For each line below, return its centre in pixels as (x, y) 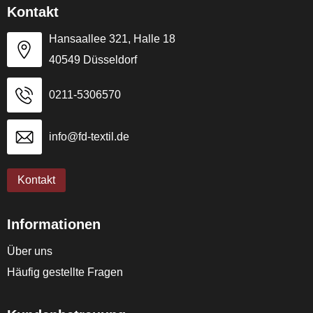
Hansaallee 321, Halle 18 (112, 39)
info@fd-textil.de (89, 137)
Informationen (53, 224)
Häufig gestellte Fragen (65, 272)
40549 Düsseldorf (93, 60)
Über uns (29, 251)
